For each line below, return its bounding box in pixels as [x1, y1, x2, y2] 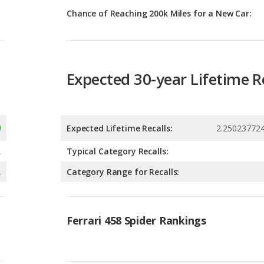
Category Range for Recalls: [67, 113, 180, 125]
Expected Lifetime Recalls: [67, 70, 173, 81]
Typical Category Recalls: [67, 93, 169, 104]
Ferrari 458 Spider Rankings [67, 160, 206, 175]
